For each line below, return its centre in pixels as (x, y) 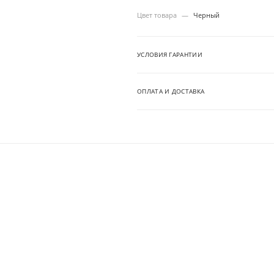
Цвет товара (158, 15)
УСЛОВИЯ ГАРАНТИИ (170, 55)
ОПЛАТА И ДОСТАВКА (171, 91)
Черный (206, 15)
